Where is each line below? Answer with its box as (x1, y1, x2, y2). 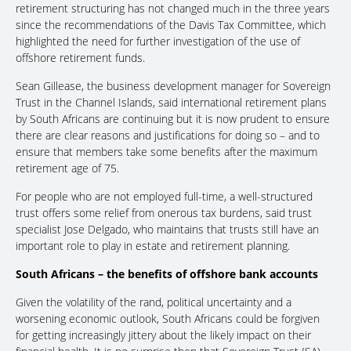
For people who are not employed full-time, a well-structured (16, 189, 313, 204)
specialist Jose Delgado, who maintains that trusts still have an (16, 222, 319, 237)
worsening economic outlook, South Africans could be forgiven (16, 311, 320, 327)
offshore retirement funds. (16, 50, 145, 66)
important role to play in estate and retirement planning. (16, 238, 290, 254)
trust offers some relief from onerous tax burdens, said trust (16, 205, 312, 221)
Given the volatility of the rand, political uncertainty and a (16, 295, 291, 310)
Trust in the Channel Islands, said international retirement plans (16, 95, 327, 110)
